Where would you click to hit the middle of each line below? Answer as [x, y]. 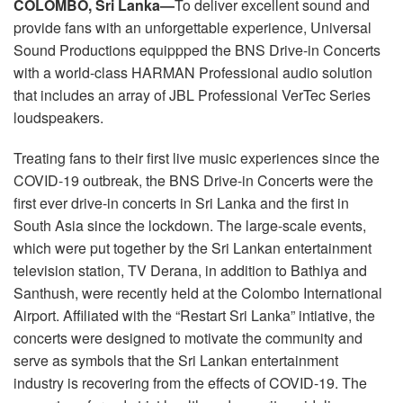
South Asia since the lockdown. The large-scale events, [190, 225]
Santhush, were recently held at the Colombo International [198, 292]
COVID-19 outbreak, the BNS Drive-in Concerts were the [193, 180]
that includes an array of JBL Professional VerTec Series [192, 94]
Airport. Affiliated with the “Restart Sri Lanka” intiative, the [194, 315]
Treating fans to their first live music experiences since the [197, 157]
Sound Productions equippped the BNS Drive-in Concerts [197, 49]
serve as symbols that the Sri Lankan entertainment [176, 360]
